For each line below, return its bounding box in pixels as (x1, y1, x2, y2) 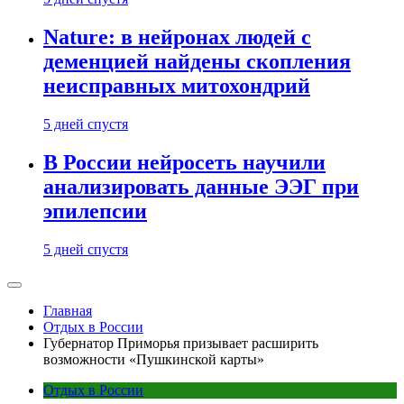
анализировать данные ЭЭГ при (43, 175, 359, 199)
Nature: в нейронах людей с (43, 25, 311, 50)
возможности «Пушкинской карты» (43, 352, 264, 367)
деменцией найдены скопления (43, 50, 351, 74)
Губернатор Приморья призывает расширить (43, 335, 318, 351)
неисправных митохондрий (43, 74, 310, 98)
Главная (43, 303, 92, 318)
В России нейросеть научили (43, 151, 326, 175)
